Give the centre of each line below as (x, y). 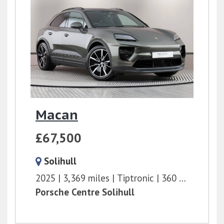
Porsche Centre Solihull (85, 192)
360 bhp (170, 178)
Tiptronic (135, 178)
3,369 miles (86, 178)
